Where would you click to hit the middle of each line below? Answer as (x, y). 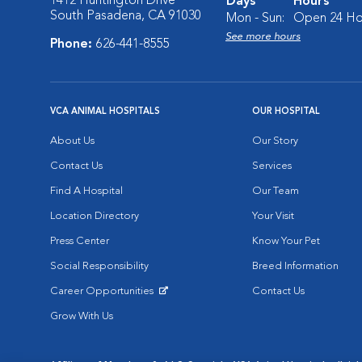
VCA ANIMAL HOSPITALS (105, 112)
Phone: (73, 44)
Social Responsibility (99, 266)
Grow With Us (82, 316)
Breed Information (295, 266)
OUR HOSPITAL (286, 112)
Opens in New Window (104, 303)
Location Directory (95, 216)
